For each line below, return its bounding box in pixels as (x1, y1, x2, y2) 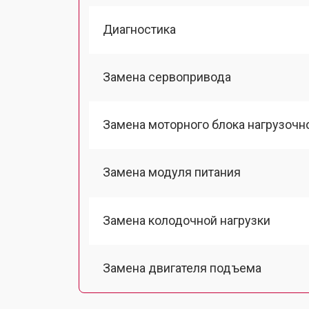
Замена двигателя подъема (103, 260, 261, 275)
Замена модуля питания (103, 165, 241, 180)
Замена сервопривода (103, 69, 231, 84)
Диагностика (103, 21, 176, 37)
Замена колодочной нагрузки (103, 212, 270, 228)
